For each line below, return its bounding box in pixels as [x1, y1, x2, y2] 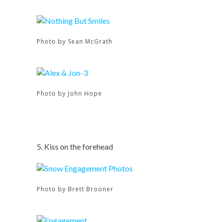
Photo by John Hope [37, 89, 102, 98]
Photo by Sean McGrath [37, 37, 112, 46]
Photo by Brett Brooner [37, 185, 113, 193]
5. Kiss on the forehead [37, 142, 113, 151]
